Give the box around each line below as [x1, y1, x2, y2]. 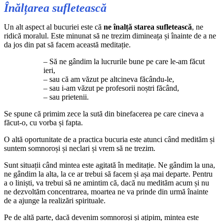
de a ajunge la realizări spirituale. [4, 196, 106, 205]
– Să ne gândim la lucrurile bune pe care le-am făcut [43, 57, 205, 66]
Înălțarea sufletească [4, 1, 107, 14]
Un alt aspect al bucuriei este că [4, 22, 104, 31]
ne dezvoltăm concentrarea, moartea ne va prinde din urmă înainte [4, 187, 208, 196]
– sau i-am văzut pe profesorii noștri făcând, [43, 83, 179, 92]
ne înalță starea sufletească [104, 22, 192, 31]
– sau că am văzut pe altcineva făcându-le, [43, 74, 174, 83]
